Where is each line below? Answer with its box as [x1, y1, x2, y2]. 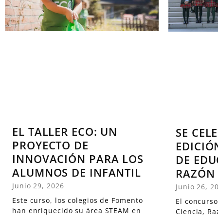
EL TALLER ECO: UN [12, 124, 118, 139]
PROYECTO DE [12, 138, 89, 153]
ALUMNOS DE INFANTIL [12, 165, 142, 180]
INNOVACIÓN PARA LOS [12, 151, 144, 166]
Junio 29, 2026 [12, 181, 64, 191]
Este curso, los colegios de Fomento [12, 196, 143, 205]
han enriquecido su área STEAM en [12, 206, 141, 216]
